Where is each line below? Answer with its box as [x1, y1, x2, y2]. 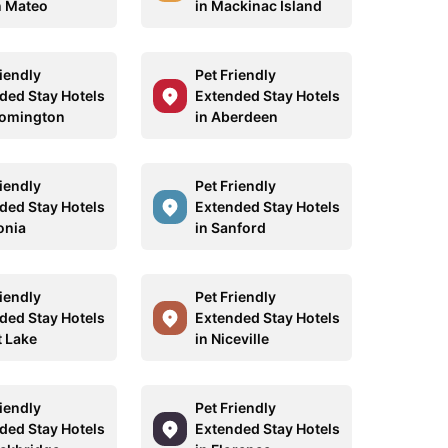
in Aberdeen [194, 108, 278, 125]
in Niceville [194, 330, 269, 347]
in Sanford [194, 219, 266, 236]
